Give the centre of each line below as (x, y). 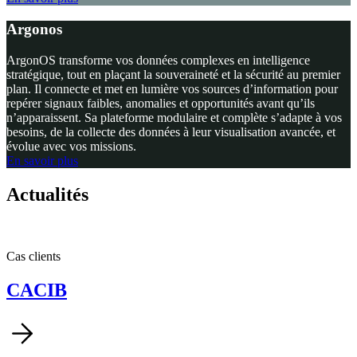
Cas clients (33, 256)
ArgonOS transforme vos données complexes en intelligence (158, 60)
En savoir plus (42, 160)
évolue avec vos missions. (71, 146)
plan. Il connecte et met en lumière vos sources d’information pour (172, 88)
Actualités (47, 194)
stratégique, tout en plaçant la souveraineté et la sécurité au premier (173, 74)
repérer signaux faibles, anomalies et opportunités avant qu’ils (161, 103)
